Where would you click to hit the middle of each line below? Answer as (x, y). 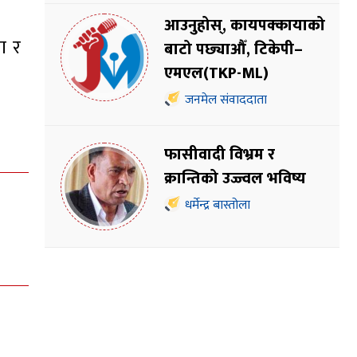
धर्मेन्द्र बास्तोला (218, 206)
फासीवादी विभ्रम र (220, 155)
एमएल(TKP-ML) (216, 74)
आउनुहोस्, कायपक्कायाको (245, 26)
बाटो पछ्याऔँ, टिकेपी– (233, 50)
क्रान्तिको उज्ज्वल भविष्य (235, 179)
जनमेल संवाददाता (226, 100)
